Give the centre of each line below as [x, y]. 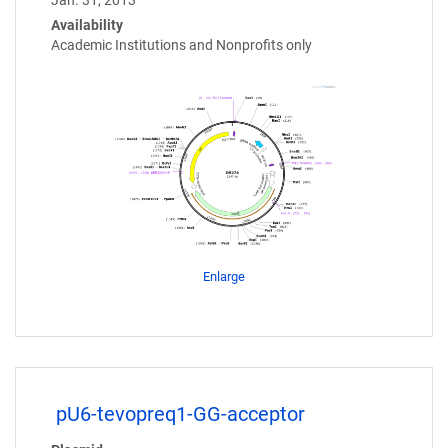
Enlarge [224, 276]
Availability [87, 25]
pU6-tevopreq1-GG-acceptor [180, 413]
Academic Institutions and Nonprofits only [181, 45]
